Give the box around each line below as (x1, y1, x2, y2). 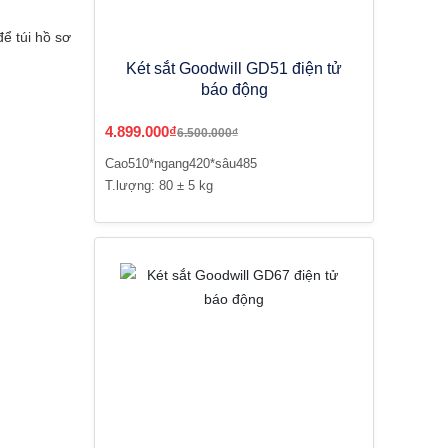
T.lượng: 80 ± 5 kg (105, 178, 213, 193)
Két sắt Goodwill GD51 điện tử (126, 60, 342, 77)
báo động (200, 81, 268, 98)
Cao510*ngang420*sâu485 (105, 156, 257, 171)
